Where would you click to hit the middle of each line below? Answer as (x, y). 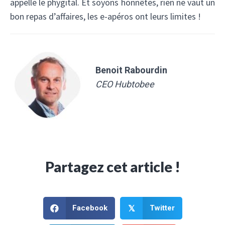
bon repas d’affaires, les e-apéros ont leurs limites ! (105, 16)
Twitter (162, 208)
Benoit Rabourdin (131, 70)
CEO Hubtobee (125, 84)
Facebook (90, 208)
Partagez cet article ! (113, 166)
